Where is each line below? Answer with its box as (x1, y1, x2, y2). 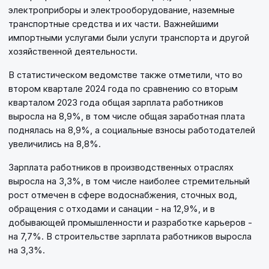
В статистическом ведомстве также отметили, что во (8, 70, 243, 80)
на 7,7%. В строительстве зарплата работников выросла (8, 231, 252, 242)
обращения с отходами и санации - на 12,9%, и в (8, 204, 215, 214)
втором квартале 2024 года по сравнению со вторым (8, 83, 238, 94)
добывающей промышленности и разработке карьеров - (8, 217, 252, 228)
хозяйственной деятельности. (8, 46, 138, 57)
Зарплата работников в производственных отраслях (8, 162, 234, 173)
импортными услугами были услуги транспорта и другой (8, 32, 249, 43)
